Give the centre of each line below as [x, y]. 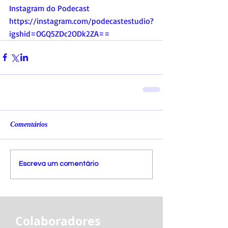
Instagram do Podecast [49, 8]
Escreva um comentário [59, 164]
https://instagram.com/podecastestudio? [81, 21]
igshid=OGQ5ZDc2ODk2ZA [54, 33]
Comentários [29, 124]
